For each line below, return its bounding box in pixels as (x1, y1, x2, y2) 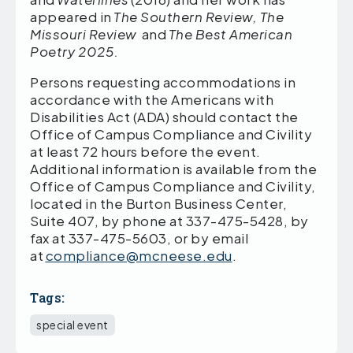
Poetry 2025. (30, 42, 118, 60)
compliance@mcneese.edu (45, 246, 232, 264)
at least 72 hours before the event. (30, 142, 261, 160)
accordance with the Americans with (30, 90, 273, 108)
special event (36, 318, 109, 333)
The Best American (168, 24, 292, 43)
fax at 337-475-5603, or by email (30, 229, 248, 247)
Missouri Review (30, 24, 139, 43)
